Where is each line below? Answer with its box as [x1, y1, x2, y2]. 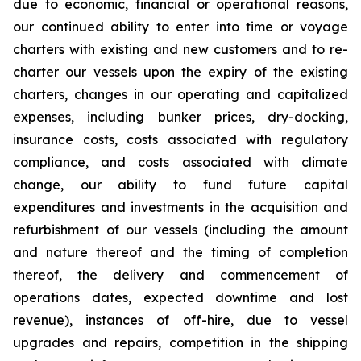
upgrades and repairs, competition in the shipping [13, 334, 348, 351]
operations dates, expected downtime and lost [13, 289, 348, 305]
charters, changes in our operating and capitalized [13, 86, 348, 102]
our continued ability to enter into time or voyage [13, 19, 348, 35]
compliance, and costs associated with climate [13, 154, 348, 170]
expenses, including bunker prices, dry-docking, [13, 109, 348, 125]
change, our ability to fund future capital [13, 176, 348, 193]
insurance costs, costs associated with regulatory [13, 131, 348, 147]
